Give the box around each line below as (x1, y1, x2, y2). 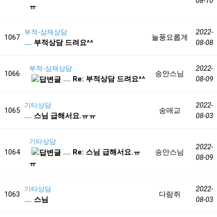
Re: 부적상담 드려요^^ (71, 75, 145, 83)
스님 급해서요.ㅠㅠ (32, 111, 96, 120)
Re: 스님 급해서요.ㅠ (71, 148, 140, 156)
